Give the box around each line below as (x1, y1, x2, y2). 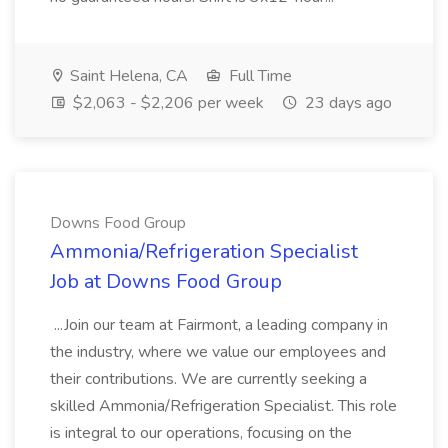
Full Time (225, 65, 292, 87)
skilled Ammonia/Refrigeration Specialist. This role (50, 395, 397, 417)
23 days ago (301, 92, 392, 114)
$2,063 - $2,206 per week (69, 92, 264, 114)
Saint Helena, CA (66, 65, 188, 87)
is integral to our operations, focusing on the (50, 422, 352, 444)
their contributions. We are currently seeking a (50, 368, 367, 390)
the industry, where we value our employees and (50, 341, 386, 363)
